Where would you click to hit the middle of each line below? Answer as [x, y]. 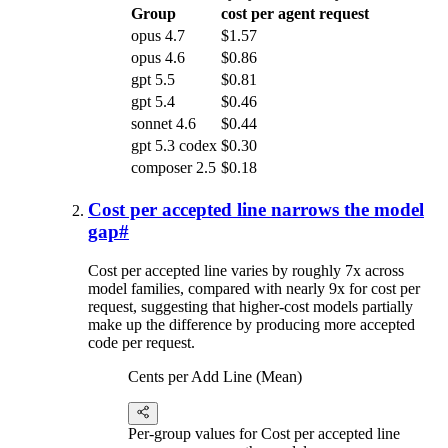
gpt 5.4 [153, 102]
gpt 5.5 [153, 80]
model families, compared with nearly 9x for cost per [254, 288]
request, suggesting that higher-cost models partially [250, 306]
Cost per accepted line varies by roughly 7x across [246, 270]
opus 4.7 [158, 36]
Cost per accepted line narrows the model [256, 209]
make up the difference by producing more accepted [251, 324]
